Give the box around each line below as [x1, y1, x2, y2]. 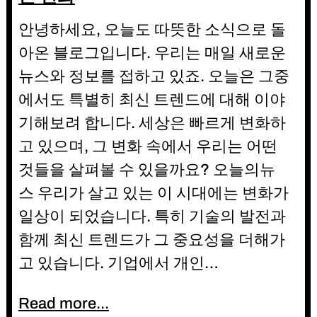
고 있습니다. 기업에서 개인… [18, 254, 219, 272]
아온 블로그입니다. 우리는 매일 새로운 [18, 44, 286, 62]
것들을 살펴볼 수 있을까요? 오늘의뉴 [18, 161, 275, 178]
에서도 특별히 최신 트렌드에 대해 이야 [18, 91, 285, 108]
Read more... [18, 294, 109, 312]
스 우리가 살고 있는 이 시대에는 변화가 [18, 184, 289, 202]
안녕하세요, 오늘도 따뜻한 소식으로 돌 [18, 21, 286, 38]
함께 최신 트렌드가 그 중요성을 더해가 [18, 231, 285, 248]
